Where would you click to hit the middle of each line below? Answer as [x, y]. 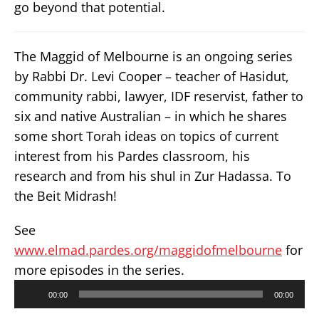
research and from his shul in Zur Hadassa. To [153, 176]
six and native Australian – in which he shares [151, 116]
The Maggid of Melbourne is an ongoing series [153, 56]
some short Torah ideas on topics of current [146, 136]
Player [28, 300]
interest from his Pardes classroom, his [132, 156]
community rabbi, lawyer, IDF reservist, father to [159, 96]
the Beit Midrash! [66, 196]
